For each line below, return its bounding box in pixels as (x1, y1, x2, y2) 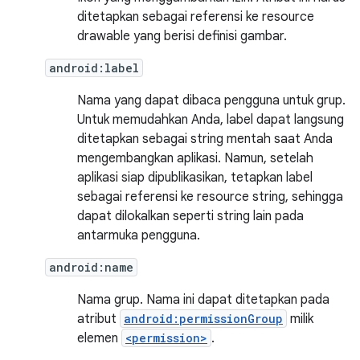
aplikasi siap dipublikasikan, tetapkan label (77, 170, 313, 186)
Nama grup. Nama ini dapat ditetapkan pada (77, 292, 329, 308)
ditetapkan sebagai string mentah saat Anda (77, 131, 333, 147)
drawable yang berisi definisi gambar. (77, 28, 287, 44)
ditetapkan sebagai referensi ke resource (77, 9, 314, 25)
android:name (49, 260, 133, 275)
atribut (77, 311, 120, 327)
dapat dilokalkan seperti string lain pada (77, 208, 304, 224)
